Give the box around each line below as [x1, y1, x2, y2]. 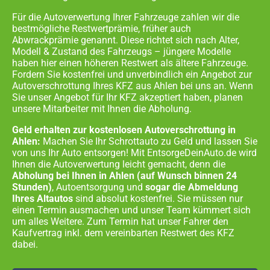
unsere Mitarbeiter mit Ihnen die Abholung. [12, 102, 192, 115]
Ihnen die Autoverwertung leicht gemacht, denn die [12, 158, 225, 170]
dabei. [12, 238, 38, 250]
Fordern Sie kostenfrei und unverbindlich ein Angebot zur [12, 68, 252, 80]
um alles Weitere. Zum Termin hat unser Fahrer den [12, 215, 228, 227]
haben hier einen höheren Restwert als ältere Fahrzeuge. [12, 57, 248, 69]
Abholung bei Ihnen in [12, 169, 109, 181]
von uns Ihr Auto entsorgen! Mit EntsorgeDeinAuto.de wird [12, 146, 257, 159]
